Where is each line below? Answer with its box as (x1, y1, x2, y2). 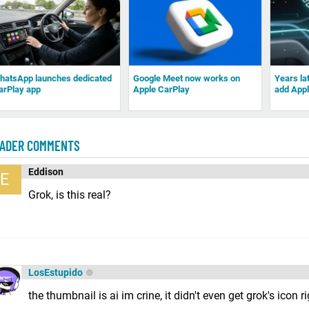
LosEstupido (28, 266, 83, 278)
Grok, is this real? (28, 188, 111, 201)
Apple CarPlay (133, 83, 190, 94)
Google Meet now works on (133, 72, 241, 83)
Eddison (28, 166, 63, 177)
